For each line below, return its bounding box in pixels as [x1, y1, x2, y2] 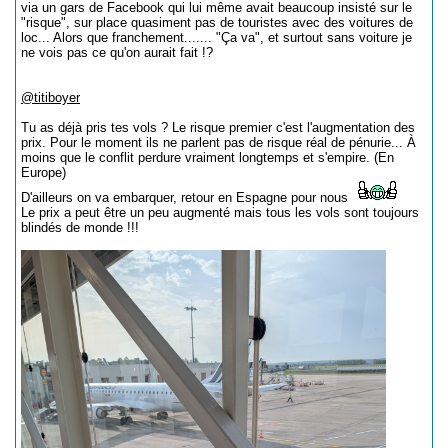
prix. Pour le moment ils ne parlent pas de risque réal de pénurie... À [21, 135, 416, 150]
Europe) [21, 165, 66, 180]
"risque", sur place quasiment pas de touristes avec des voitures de [21, 15, 413, 30]
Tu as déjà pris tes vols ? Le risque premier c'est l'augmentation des [21, 120, 415, 135]
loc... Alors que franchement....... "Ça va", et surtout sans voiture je [21, 30, 412, 45]
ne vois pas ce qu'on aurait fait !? [21, 45, 213, 60]
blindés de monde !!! [21, 220, 139, 235]
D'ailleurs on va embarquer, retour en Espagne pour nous [21, 190, 352, 205]
